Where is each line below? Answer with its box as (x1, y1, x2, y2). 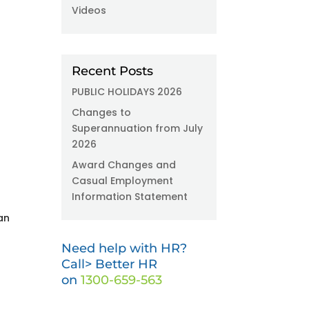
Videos (72, 3, 107, 17)
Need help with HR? (61, 241, 188, 256)
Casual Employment (72, 174, 174, 188)
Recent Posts (72, 63, 154, 79)
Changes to (72, 106, 132, 119)
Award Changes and (72, 158, 177, 172)
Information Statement (72, 190, 188, 203)
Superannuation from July (72, 121, 203, 135)
